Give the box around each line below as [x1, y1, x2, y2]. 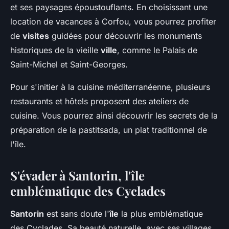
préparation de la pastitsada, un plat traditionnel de [10, 124, 207, 135]
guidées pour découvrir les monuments [49, 30, 202, 41]
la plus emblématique [119, 208, 203, 219]
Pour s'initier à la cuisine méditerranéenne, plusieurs [10, 81, 210, 92]
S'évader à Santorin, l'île [10, 167, 145, 184]
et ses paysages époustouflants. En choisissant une [10, 2, 208, 12]
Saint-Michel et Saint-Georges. [10, 59, 128, 70]
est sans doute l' [44, 208, 109, 219]
